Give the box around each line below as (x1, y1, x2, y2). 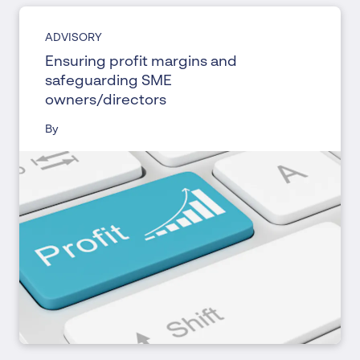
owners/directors (45, 93, 166, 108)
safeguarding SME (45, 74, 172, 88)
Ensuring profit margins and (45, 55, 237, 69)
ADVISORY (45, 32, 102, 43)
